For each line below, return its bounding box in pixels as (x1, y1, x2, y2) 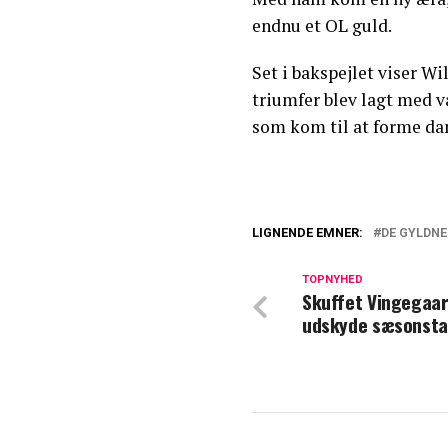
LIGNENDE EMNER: (252, 225, 363, 241)
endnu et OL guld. (252, 14, 392, 38)
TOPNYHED (302, 273, 363, 287)
